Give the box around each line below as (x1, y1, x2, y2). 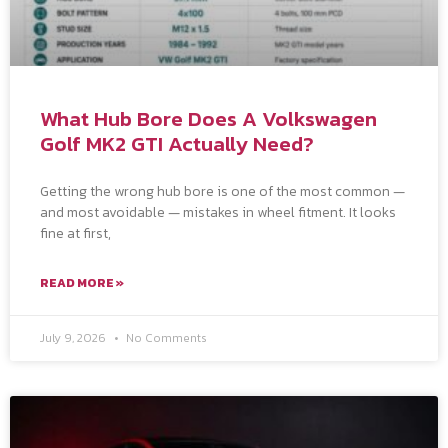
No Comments (123, 328, 207, 347)
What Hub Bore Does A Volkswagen (40, 102, 377, 134)
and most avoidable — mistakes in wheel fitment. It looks (40, 201, 396, 223)
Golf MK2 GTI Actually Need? (40, 127, 314, 159)
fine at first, (40, 222, 111, 244)
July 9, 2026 (40, 328, 109, 347)
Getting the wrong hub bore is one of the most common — (40, 180, 405, 202)
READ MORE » (40, 273, 124, 292)
